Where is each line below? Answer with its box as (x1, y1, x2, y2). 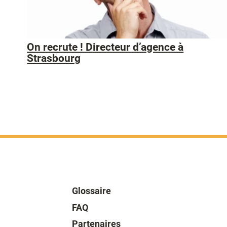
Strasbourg (27, 52, 81, 65)
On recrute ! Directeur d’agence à (27, 41, 184, 54)
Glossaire (72, 185, 111, 196)
